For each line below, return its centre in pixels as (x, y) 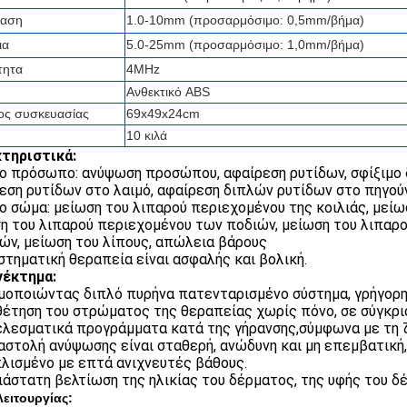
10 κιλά (147, 135)
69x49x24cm (163, 114)
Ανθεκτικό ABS (168, 92)
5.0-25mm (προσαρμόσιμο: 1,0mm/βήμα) (245, 45)
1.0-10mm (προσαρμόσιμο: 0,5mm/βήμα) (245, 20)
